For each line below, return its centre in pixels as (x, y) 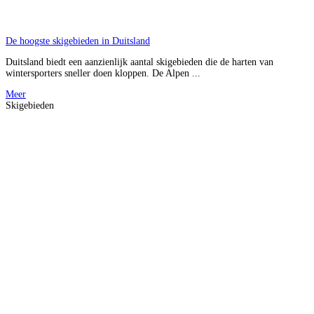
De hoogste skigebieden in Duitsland (78, 41)
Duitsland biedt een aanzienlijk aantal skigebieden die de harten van (139, 62)
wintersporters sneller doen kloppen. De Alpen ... (103, 73)
